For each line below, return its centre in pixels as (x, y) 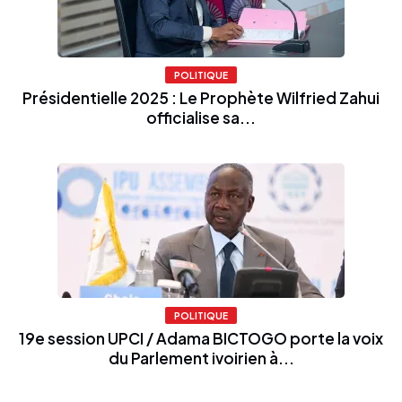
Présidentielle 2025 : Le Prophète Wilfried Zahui (201, 97)
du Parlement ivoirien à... (201, 358)
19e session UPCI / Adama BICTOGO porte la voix (201, 338)
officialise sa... (201, 117)
